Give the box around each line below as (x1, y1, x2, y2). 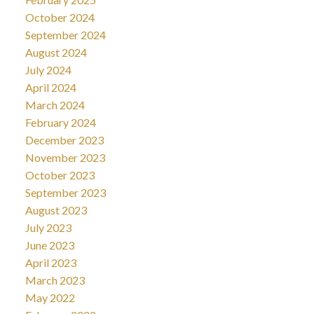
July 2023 (25, 220, 71, 234)
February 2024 (25, 115, 96, 129)
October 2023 (25, 168, 95, 182)
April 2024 (25, 80, 76, 94)
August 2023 (25, 203, 87, 217)
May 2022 (25, 290, 75, 304)
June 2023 (25, 238, 74, 252)
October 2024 (25, 10, 95, 24)
